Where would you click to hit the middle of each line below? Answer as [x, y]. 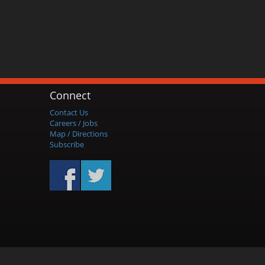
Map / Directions [78, 134]
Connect [70, 95]
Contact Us [69, 112]
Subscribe [67, 144]
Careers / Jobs [73, 123]
